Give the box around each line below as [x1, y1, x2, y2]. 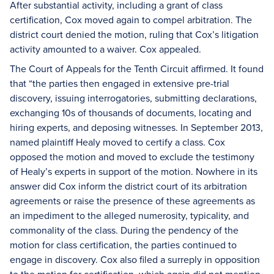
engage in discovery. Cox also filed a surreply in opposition [10, 253, 260, 266]
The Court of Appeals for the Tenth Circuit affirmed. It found [10, 62, 264, 75]
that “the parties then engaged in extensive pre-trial [10, 76, 229, 90]
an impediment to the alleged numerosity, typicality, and [10, 209, 249, 222]
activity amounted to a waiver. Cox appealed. [10, 42, 201, 56]
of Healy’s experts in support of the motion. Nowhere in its [10, 165, 257, 178]
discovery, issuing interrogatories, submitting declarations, [10, 91, 257, 105]
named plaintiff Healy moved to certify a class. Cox [10, 135, 225, 149]
